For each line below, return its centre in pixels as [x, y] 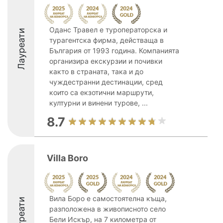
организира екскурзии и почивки [106, 61]
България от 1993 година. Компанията [114, 51]
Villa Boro [67, 158]
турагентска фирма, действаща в [107, 40]
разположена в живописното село [108, 209]
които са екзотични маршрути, [102, 92]
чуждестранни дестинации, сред [106, 82]
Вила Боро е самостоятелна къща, [108, 198]
